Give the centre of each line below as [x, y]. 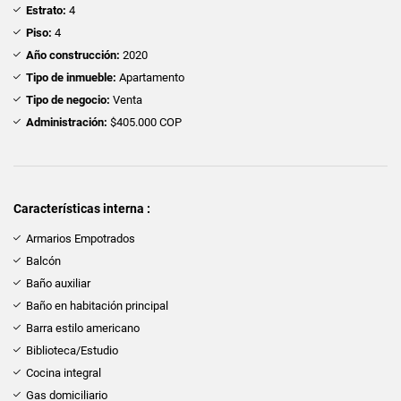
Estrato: [46, 10]
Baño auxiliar [58, 283]
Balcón [43, 260]
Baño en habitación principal [97, 305]
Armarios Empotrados [81, 238]
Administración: [67, 122]
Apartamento [150, 77]
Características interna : [82, 208]
